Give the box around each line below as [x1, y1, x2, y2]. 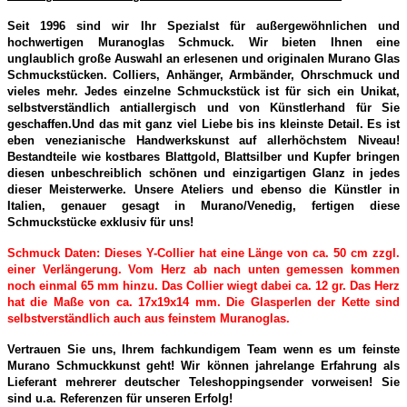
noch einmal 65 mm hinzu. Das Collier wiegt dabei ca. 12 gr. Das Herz [7, 279, 400, 293]
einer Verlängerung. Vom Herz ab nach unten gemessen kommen [7, 263, 400, 277]
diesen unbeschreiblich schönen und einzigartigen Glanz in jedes [7, 166, 400, 181]
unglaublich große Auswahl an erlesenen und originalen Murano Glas [7, 52, 400, 66]
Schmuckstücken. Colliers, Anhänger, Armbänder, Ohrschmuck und [7, 68, 400, 83]
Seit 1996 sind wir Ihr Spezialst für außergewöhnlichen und [7, 19, 400, 34]
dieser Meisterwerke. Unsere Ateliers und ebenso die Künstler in [7, 183, 400, 197]
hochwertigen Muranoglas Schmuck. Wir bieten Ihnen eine [7, 35, 400, 50]
